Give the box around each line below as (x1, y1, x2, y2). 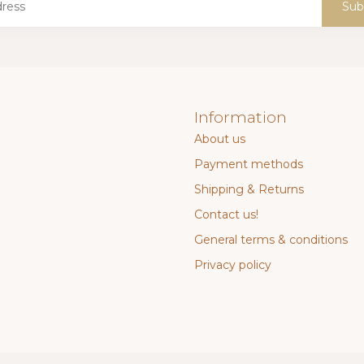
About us (194, 132, 245, 147)
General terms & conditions (194, 232, 348, 248)
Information (194, 107, 287, 128)
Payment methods (194, 157, 303, 172)
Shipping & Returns (194, 182, 304, 197)
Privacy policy (194, 258, 271, 273)
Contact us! (194, 207, 258, 223)
